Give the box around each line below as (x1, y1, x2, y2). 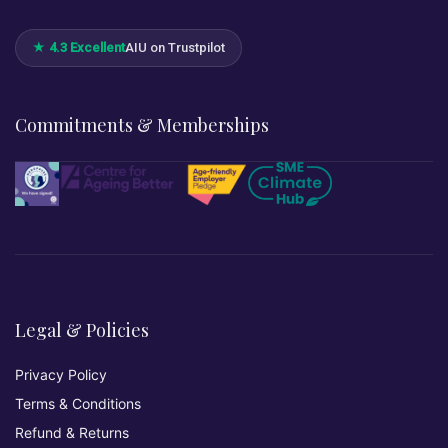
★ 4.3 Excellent (32, 40, 125, 55)
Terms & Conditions (15, 395, 141, 412)
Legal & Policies (15, 318, 149, 342)
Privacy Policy (15, 366, 107, 383)
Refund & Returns (15, 424, 129, 441)
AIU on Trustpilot (125, 40, 225, 55)
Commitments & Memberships (15, 113, 269, 137)
